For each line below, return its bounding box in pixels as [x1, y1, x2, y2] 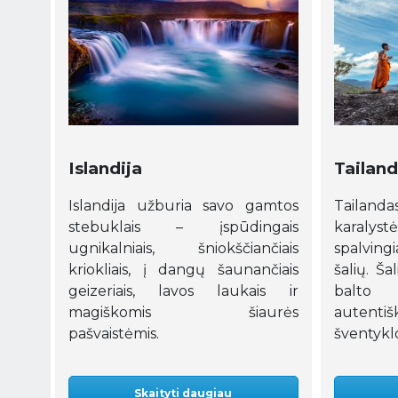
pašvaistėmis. [68, 325, 159, 343]
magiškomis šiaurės [68, 304, 298, 322]
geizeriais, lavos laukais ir [68, 283, 298, 300]
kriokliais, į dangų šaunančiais [68, 261, 298, 279]
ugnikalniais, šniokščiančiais [68, 240, 298, 258]
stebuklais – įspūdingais [68, 219, 298, 236]
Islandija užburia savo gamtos [68, 197, 298, 215]
